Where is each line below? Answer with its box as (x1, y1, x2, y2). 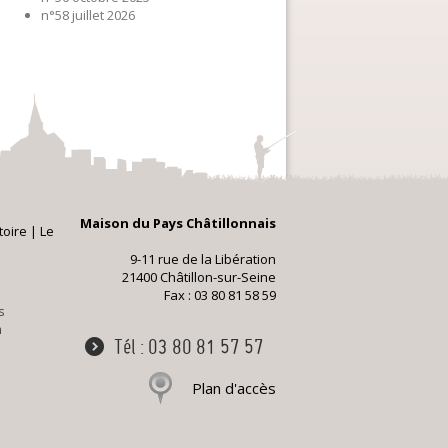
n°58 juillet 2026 (41, 6, 135, 24)
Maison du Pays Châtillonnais (80, 214, 276, 232)
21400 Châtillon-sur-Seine (122, 268, 276, 286)
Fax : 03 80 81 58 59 (164, 286, 276, 304)
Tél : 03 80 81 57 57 (114, 334, 264, 359)
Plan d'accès (192, 378, 276, 398)
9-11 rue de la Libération (130, 250, 276, 268)
